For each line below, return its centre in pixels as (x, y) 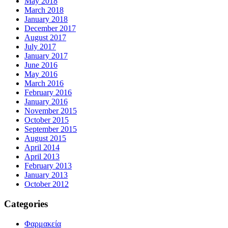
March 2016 (44, 83)
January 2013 (46, 175)
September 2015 (51, 129)
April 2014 (42, 148)
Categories (26, 204)
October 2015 (47, 120)
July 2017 (40, 47)
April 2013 (42, 157)
